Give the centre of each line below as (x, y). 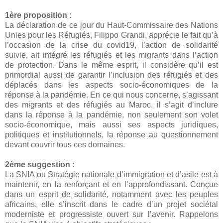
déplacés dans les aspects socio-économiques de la (111, 85)
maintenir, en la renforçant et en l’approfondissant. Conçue (111, 185)
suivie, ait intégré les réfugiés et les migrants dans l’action (111, 55)
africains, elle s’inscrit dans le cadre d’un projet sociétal (111, 205)
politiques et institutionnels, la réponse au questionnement (111, 135)
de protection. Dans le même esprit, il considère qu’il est (111, 65)
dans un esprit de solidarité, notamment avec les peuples (111, 195)
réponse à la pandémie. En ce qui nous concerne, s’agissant (111, 95)
